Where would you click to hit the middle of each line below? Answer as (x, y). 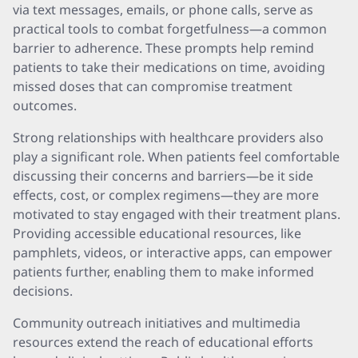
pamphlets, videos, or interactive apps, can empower (173, 253)
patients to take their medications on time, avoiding (169, 67)
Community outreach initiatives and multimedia (157, 323)
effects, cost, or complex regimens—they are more (166, 195)
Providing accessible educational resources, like (157, 233)
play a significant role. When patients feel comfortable (176, 157)
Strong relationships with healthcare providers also (168, 137)
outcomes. (45, 105)
